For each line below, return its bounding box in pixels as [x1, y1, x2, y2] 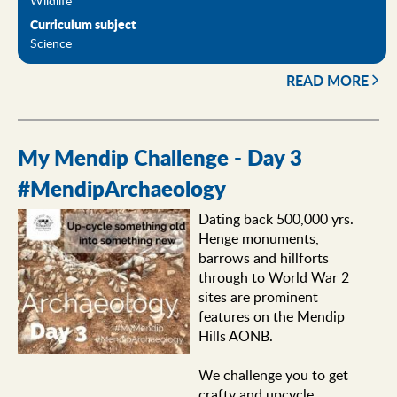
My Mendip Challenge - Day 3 [18, 142, 302, 174]
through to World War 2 [198, 268, 349, 288]
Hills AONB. [198, 326, 273, 346]
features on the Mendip [198, 307, 345, 327]
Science [30, 33, 73, 51]
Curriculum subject [30, 14, 136, 34]
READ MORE [285, 70, 369, 91]
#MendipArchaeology [18, 173, 226, 205]
